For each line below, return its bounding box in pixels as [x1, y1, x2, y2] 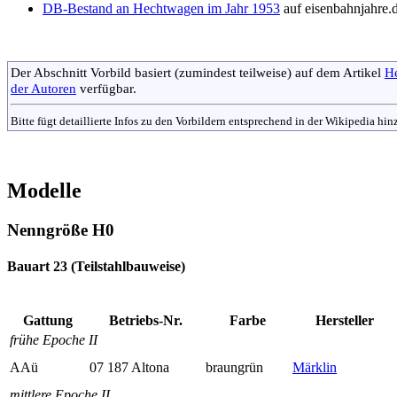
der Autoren [11, 81, 76, 97]
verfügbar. [76, 81, 136, 97]
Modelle [7, 179, 82, 203]
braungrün [206, 359, 263, 375]
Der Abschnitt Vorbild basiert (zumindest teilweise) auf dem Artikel [11, 65, 385, 81]
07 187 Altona [90, 359, 169, 375]
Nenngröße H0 [7, 221, 114, 240]
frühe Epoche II [10, 331, 97, 347]
